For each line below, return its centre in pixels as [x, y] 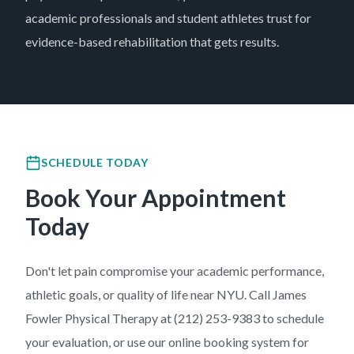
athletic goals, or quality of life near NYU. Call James [166, 294]
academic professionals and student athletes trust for [168, 18]
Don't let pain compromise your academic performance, [175, 271]
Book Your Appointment [156, 198]
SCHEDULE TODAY [95, 162]
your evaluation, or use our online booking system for [167, 342]
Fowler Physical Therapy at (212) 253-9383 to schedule [175, 318]
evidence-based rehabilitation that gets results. [152, 41]
